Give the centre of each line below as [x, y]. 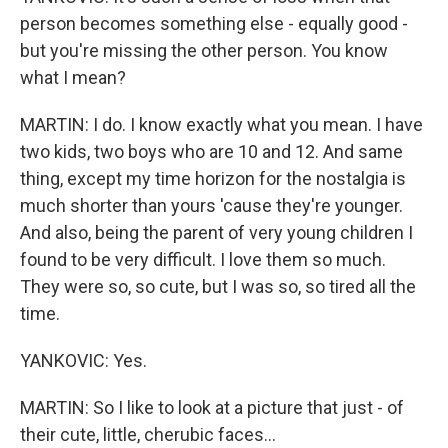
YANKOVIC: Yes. [83, 360]
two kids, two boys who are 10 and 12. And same [211, 151]
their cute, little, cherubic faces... [148, 434]
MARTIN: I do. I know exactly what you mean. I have [221, 124]
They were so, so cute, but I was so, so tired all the [218, 286]
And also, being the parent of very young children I [216, 232]
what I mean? [73, 77]
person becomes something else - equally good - [214, 23]
